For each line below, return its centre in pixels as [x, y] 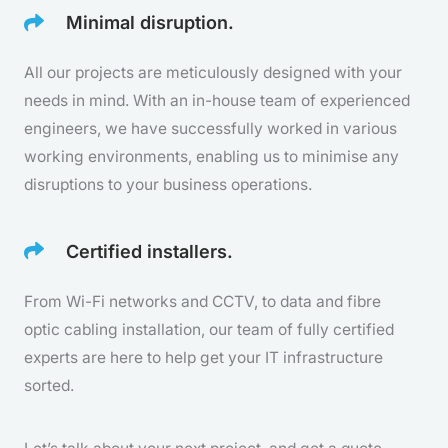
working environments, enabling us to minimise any [211, 157]
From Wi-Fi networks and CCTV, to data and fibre [202, 301]
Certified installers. [149, 251]
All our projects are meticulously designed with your [213, 73]
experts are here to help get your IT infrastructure [203, 357]
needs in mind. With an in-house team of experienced [217, 101]
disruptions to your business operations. [168, 185]
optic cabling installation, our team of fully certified [209, 329]
